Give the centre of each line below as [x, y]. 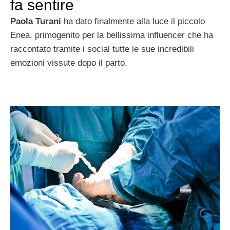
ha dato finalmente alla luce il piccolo [133, 21]
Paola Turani [36, 21]
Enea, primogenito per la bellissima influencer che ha [112, 35]
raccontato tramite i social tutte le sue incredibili [102, 49]
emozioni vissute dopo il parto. [69, 63]
